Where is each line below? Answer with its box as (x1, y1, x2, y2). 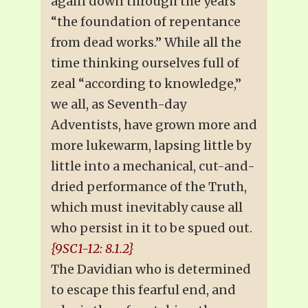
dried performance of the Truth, (51, 178, 247, 195)
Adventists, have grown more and (51, 116, 257, 133)
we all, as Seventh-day (51, 96, 186, 112)
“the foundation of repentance (51, 13, 241, 30)
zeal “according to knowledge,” (51, 75, 241, 91)
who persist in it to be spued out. (51, 219, 252, 236)
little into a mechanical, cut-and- (51, 157, 255, 174)
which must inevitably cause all (51, 199, 243, 215)
